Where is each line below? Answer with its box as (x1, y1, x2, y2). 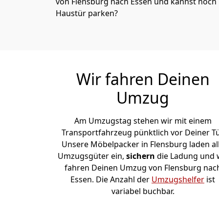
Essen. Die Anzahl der (70, 174, 152, 185)
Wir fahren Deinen (76, 68, 210, 89)
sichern (126, 151, 157, 161)
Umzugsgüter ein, (57, 151, 126, 161)
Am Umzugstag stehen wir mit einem (74, 115, 212, 126)
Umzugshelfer (152, 174, 204, 185)
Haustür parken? (56, 8, 118, 19)
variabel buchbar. (111, 186, 175, 197)
